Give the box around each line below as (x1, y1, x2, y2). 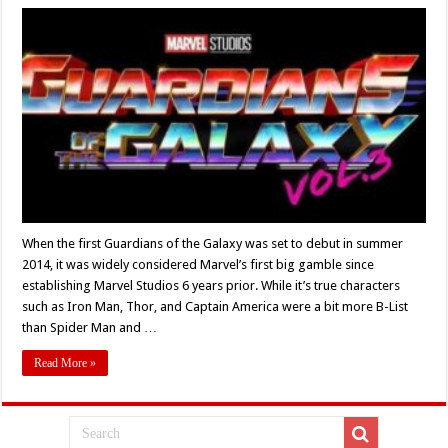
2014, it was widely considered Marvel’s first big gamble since (22, 256, 375, 272)
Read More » (34, 355, 97, 370)
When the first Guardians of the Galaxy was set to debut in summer (22, 235, 404, 251)
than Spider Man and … (22, 319, 158, 335)
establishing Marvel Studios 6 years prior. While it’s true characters (22, 277, 401, 293)
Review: (112, 75, 151, 89)
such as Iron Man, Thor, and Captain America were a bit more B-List (22, 298, 409, 314)
